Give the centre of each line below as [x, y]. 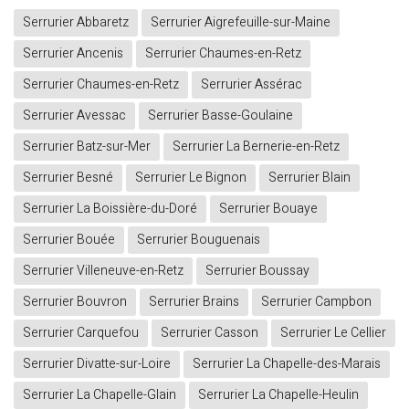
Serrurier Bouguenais [199, 240]
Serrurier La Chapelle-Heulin [278, 395]
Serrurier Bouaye [268, 209]
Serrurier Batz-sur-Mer [87, 147]
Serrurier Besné [68, 178]
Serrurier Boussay [257, 271]
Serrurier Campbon [316, 302]
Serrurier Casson [210, 333]
